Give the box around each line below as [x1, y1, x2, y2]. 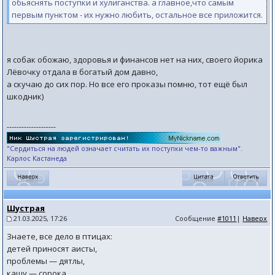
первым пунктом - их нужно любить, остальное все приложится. [12, 9, 263, 20]
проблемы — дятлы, [7, 255, 85, 266]
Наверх [242, 214, 268, 223]
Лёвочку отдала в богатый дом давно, [7, 66, 158, 77]
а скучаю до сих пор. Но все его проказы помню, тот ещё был [7, 79, 248, 90]
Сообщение [175, 214, 218, 223]
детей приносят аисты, [7, 243, 98, 254]
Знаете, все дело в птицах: [7, 231, 113, 242]
